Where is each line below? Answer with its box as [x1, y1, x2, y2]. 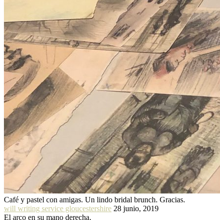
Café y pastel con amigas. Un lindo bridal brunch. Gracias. [4, 195, 185, 204]
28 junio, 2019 [113, 204, 159, 213]
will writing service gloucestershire [4, 204, 111, 213]
